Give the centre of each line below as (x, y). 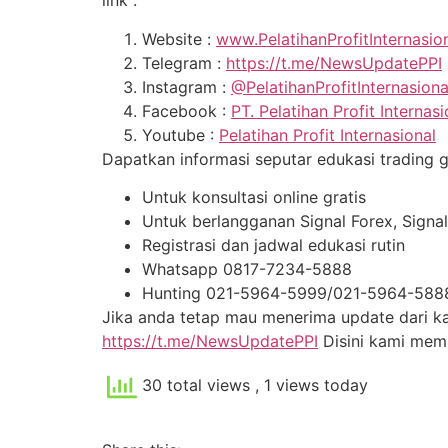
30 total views (196, 385)
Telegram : (184, 62)
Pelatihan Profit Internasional (327, 134)
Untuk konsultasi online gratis (254, 197)
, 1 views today (311, 385)
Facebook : (186, 110)
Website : (179, 38)
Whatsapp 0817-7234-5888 (247, 269)
